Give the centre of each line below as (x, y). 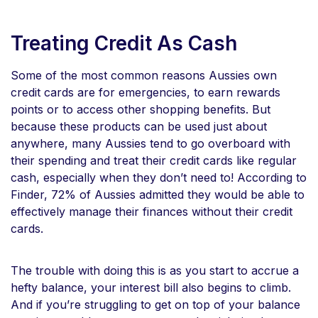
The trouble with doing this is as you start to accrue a (155, 270)
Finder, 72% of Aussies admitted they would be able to (158, 194)
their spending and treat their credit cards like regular (154, 160)
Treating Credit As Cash (126, 43)
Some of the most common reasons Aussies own (144, 75)
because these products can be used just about (139, 126)
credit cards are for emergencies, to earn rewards (146, 92)
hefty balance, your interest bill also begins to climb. (151, 287)
